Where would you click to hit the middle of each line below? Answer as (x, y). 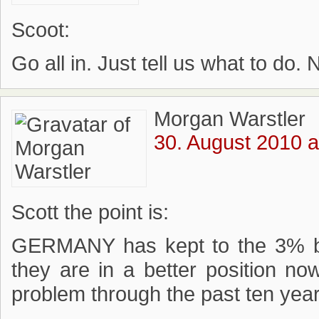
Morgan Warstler (230, 119)
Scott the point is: (90, 212)
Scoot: (41, 30)
